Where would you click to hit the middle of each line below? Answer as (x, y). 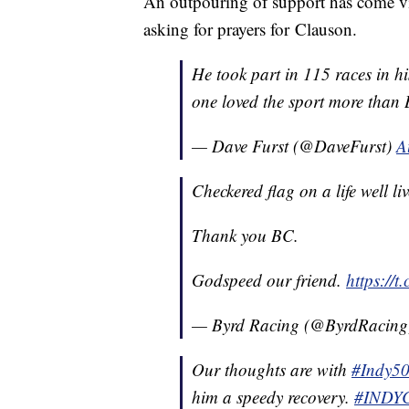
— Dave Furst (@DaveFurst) (294, 146)
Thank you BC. (245, 236)
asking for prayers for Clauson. (250, 29)
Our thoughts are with (272, 370)
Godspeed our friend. (269, 280)
